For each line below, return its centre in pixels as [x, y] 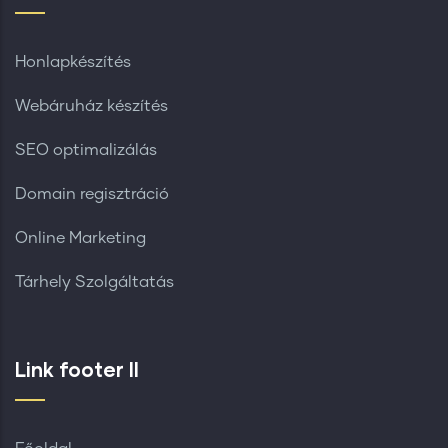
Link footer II [77, 368]
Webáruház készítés [91, 105]
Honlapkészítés [73, 61]
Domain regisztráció [92, 193]
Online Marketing [80, 237]
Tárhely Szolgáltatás [94, 281]
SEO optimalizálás [86, 149]
